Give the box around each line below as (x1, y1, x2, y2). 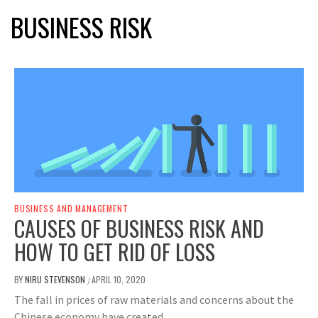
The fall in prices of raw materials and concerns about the (14, 292, 294, 307)
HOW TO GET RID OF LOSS (14, 236, 215, 268)
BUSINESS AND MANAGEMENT (14, 202, 128, 215)
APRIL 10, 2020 (92, 273, 146, 286)
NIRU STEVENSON (25, 273, 87, 286)
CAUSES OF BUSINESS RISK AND (14, 212, 264, 245)
